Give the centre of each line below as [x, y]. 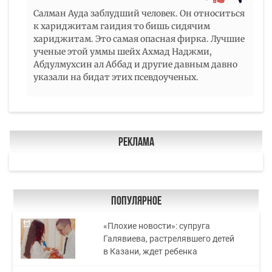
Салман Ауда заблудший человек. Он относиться [139, 14]
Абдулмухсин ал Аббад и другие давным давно [135, 65]
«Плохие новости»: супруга [157, 226]
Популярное [136, 202]
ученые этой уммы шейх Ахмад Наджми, [123, 52]
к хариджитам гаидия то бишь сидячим [122, 26]
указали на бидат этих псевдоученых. [116, 77]
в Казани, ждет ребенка [151, 251]
